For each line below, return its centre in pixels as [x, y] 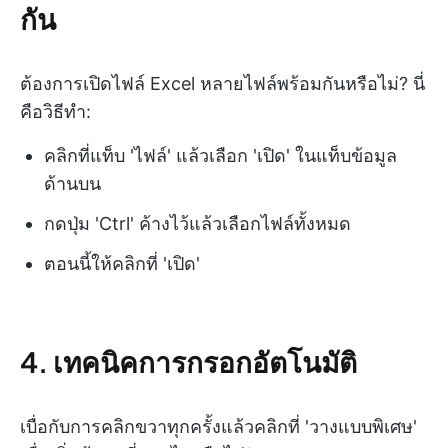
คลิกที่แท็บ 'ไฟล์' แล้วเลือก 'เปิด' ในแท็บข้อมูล [220, 155]
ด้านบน [72, 183]
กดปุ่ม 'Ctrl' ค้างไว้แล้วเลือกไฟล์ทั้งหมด [197, 223]
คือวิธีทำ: [55, 111]
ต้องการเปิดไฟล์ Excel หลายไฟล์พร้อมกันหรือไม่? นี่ [222, 83]
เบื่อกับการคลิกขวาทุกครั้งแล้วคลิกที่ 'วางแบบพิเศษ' [218, 426]
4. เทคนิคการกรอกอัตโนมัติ [188, 361]
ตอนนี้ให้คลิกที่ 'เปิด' [122, 263]
